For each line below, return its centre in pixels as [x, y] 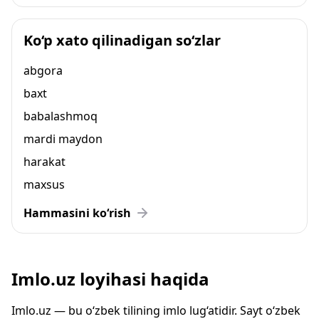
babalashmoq [61, 116]
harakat [45, 162]
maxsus [44, 184]
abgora [43, 70]
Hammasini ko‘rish [77, 213]
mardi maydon [63, 139]
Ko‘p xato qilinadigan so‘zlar [122, 40]
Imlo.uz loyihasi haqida [110, 279]
